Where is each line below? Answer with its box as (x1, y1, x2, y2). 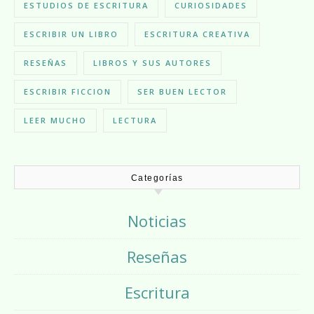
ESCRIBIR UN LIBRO (24, 29, 118, 39)
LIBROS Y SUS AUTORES (93, 57, 212, 68)
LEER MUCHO (24, 115, 87, 125)
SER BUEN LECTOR (137, 86, 227, 97)
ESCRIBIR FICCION (24, 86, 111, 97)
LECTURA (113, 115, 157, 125)
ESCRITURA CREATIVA (144, 29, 250, 39)
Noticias (128, 210, 186, 231)
